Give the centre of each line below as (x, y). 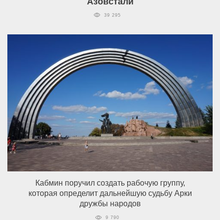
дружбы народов (110, 203)
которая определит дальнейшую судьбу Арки (110, 193)
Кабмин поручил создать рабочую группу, (110, 183)
